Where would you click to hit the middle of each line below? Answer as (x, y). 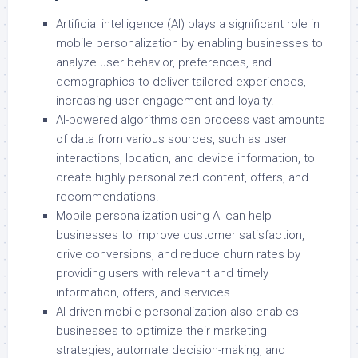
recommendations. (107, 197)
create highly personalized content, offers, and (182, 178)
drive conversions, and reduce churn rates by (178, 255)
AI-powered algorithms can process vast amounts (191, 120)
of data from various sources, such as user (172, 139)
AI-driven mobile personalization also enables (177, 312)
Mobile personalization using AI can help (164, 216)
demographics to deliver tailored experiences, (181, 82)
